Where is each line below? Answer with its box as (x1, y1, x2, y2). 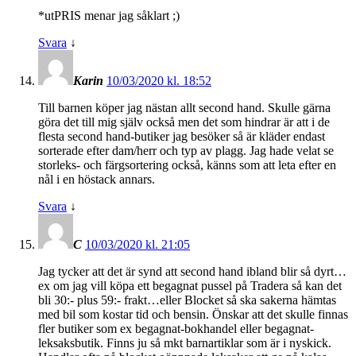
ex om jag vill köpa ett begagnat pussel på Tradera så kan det (38, 278, 342, 292)
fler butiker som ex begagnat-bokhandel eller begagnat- (38, 321, 314, 335)
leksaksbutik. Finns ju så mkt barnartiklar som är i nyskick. (38, 335, 331, 350)
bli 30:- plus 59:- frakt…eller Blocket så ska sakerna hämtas (38, 292, 336, 307)
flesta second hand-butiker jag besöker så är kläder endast (38, 129, 325, 143)
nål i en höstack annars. (38, 172, 155, 186)
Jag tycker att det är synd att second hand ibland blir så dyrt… (38, 264, 346, 278)
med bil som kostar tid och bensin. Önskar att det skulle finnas (38, 307, 348, 321)
